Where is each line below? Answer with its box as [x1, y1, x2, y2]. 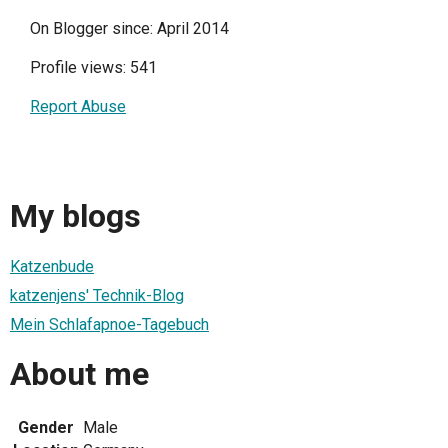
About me [10, 355, 149, 394]
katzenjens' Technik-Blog [10, 285, 184, 305]
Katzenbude [10, 256, 94, 276]
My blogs [10, 197, 141, 236]
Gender [18, 417, 74, 437]
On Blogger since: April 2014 [30, 19, 229, 38]
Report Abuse [30, 97, 126, 116]
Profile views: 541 [30, 58, 157, 77]
